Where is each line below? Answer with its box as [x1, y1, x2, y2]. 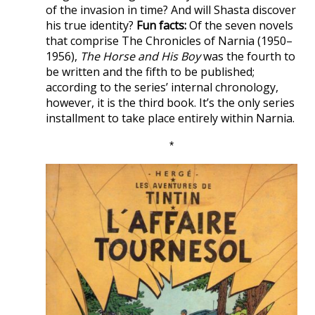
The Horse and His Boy [80, 49, 200, 65]
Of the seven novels [186, 18, 293, 34]
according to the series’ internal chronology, [46, 79, 278, 96]
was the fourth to [200, 49, 295, 65]
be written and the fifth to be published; [46, 64, 255, 80]
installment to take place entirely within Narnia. [46, 110, 295, 127]
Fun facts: [136, 18, 186, 34]
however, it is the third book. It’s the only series [46, 95, 295, 111]
